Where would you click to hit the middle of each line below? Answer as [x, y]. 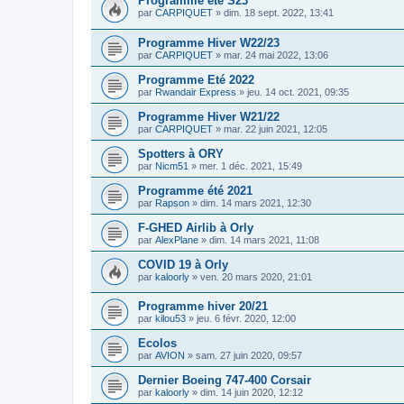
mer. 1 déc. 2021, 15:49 [251, 165]
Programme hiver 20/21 [203, 307]
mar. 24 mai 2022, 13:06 [276, 55]
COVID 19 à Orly [183, 264]
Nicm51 [172, 165]
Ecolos [157, 344]
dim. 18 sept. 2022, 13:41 [279, 12]
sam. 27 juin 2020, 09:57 [249, 356]
